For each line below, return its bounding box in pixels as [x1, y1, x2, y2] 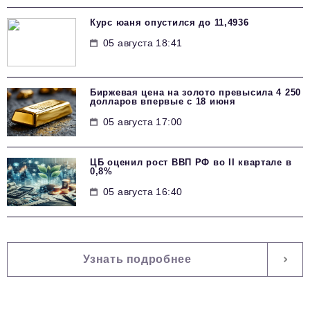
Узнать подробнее [83, 253, 192, 265]
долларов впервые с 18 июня [90, 95, 236, 107]
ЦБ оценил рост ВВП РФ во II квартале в [90, 156, 292, 167]
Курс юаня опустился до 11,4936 [90, 17, 249, 28]
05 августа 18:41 [103, 37, 183, 48]
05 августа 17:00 [103, 116, 183, 127]
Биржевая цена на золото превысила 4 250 [90, 86, 302, 98]
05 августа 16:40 [103, 185, 183, 197]
